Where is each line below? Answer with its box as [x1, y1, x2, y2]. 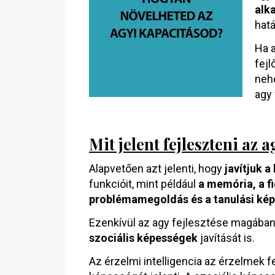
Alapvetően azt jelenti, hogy [89, 162, 225, 175]
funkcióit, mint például [89, 177, 198, 190]
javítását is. [198, 231, 255, 244]
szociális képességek [89, 231, 198, 244]
